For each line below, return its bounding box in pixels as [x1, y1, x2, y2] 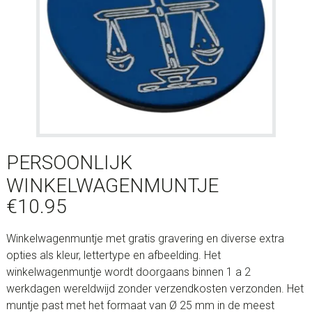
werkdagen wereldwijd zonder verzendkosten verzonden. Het [6, 282, 304, 296]
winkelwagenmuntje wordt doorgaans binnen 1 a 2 [6, 265, 251, 279]
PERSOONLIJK [6, 151, 132, 175]
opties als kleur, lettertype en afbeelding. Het [6, 249, 221, 263]
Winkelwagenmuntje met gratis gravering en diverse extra [6, 232, 284, 246]
